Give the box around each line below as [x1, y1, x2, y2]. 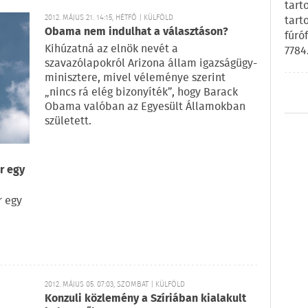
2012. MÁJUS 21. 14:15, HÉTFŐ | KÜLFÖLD [45, 12, 173, 24]
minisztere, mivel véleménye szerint [45, 69, 225, 87]
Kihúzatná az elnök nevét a [45, 41, 178, 58]
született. [45, 113, 91, 130]
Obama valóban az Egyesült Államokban [45, 98, 245, 115]
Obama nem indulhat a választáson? [45, 23, 228, 41]
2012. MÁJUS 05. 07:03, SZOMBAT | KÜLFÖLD [45, 278, 185, 291]
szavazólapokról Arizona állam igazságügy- [45, 55, 257, 72]
